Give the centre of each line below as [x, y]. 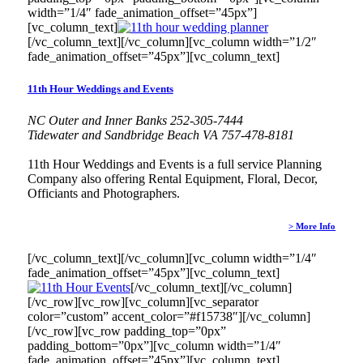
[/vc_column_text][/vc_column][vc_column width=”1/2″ [172, 42]
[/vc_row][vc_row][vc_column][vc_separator [143, 301]
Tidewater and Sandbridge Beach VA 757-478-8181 [160, 135]
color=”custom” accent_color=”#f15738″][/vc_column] [169, 316]
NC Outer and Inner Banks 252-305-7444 [135, 120]
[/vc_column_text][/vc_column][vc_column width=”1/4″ [172, 258]
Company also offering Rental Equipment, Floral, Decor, [172, 178]
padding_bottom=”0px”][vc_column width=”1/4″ [154, 345]
